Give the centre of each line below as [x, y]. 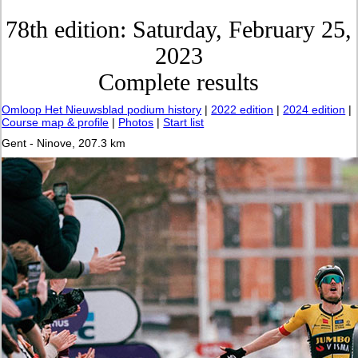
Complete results [179, 82]
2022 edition [243, 110]
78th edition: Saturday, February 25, [179, 30]
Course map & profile [56, 123]
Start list [184, 123]
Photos [136, 123]
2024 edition [314, 110]
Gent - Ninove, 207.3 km [64, 143]
